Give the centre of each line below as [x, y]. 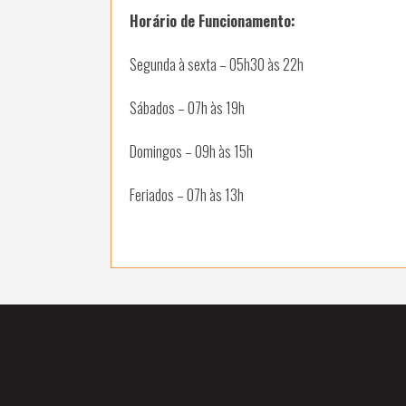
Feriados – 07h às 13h [187, 194]
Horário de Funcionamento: [213, 20]
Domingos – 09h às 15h [191, 151]
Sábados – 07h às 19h [187, 107]
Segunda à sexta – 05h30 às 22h [217, 64]
